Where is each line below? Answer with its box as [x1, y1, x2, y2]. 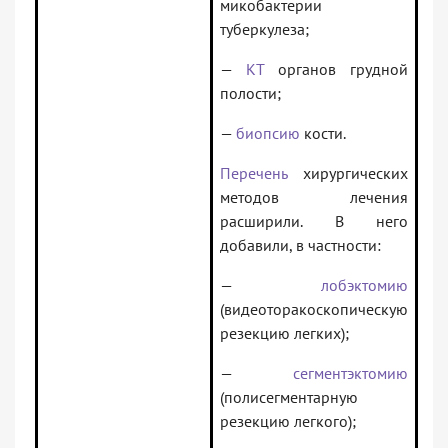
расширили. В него [220, 211, 408, 232]
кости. [300, 123, 346, 144]
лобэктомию [321, 275, 408, 296]
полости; [220, 83, 281, 104]
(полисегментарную [220, 387, 358, 408]
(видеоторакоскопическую [220, 299, 408, 320]
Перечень [220, 163, 287, 184]
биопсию [236, 123, 300, 144]
